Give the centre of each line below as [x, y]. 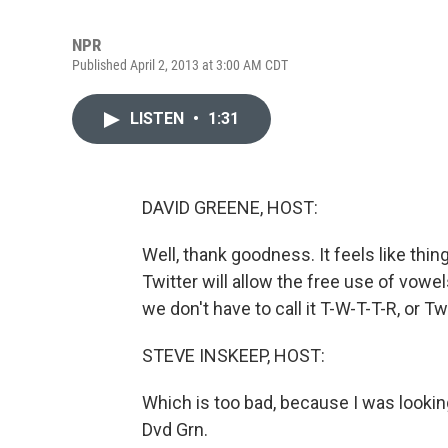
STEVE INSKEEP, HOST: [233, 355]
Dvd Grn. [175, 429]
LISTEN [159, 118]
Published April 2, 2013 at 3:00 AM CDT [180, 65]
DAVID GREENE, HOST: [230, 207]
